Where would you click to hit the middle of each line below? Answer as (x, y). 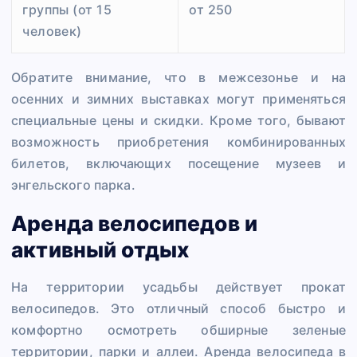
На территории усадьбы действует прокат (178, 287)
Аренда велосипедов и (135, 223)
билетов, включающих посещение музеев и (178, 164)
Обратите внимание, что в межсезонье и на (178, 78)
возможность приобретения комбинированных (178, 142)
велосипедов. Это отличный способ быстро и (178, 309)
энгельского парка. (73, 185)
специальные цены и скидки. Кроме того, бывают (178, 121)
